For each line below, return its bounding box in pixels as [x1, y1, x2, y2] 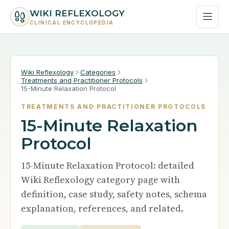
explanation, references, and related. [21, 202, 184, 215]
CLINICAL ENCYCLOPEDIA [30, 19, 114, 26]
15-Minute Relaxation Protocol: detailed [21, 159, 194, 172]
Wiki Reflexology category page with [21, 173, 180, 186]
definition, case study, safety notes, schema [21, 188, 207, 200]
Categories [80, 68, 116, 76]
